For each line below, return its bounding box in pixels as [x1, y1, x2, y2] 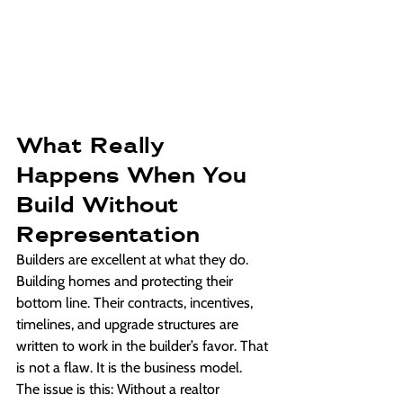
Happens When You [16, 161, 254, 189]
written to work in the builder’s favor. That [16, 337, 272, 355]
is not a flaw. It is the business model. [16, 359, 242, 377]
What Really [16, 131, 172, 159]
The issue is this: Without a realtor [16, 381, 223, 399]
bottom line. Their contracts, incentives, [16, 294, 256, 312]
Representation [16, 220, 200, 248]
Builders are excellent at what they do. [16, 251, 252, 269]
